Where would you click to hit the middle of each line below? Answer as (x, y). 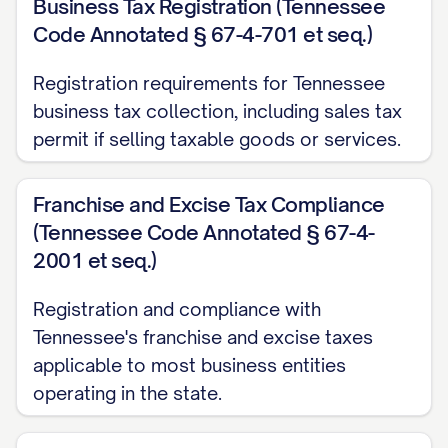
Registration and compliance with (177, 309)
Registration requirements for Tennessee (209, 83)
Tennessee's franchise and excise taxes (203, 337)
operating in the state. (127, 393)
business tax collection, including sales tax (217, 111)
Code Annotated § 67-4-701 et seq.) (202, 34)
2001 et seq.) (95, 260)
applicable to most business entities (189, 365)
